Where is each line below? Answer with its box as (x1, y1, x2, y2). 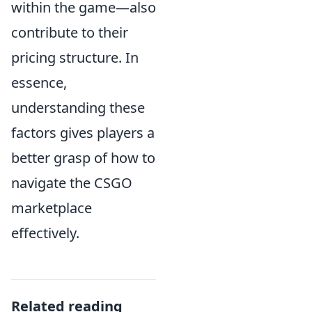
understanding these (11, 98, 145, 118)
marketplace (11, 198, 92, 218)
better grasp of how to (11, 148, 155, 168)
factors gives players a (11, 123, 155, 143)
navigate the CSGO (11, 173, 132, 193)
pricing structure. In (11, 48, 139, 68)
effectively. (11, 224, 79, 243)
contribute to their (11, 23, 128, 42)
